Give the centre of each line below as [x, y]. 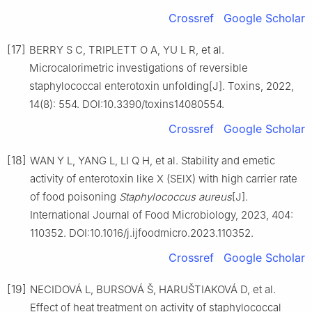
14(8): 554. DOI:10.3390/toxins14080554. [127, 104]
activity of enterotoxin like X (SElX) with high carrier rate [164, 178]
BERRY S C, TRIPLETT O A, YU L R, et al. [127, 49]
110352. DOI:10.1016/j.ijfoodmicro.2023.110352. [142, 233]
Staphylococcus [157, 196]
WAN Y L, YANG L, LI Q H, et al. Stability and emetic [153, 160]
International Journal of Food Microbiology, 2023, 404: [162, 214]
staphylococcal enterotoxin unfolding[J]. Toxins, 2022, [162, 86]
